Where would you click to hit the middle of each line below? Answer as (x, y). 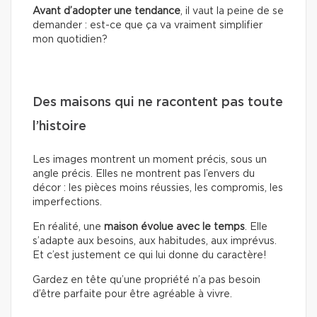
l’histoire (59, 126)
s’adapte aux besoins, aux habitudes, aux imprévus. (155, 241)
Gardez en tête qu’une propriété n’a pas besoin (146, 280)
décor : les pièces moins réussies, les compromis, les (158, 188)
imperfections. (67, 202)
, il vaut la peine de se (232, 11)
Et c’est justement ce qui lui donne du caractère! (149, 255)
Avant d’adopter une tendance (106, 11)
